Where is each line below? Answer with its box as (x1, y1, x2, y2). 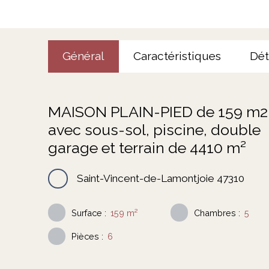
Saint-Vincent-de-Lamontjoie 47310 (77, 172, 245, 185)
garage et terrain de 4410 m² (48, 139, 246, 157)
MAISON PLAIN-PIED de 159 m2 (48, 103, 268, 121)
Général (62, 49, 104, 63)
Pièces (71, 231, 100, 241)
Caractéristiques (133, 49, 221, 63)
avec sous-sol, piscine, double (48, 121, 261, 139)
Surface (71, 207, 103, 218)
